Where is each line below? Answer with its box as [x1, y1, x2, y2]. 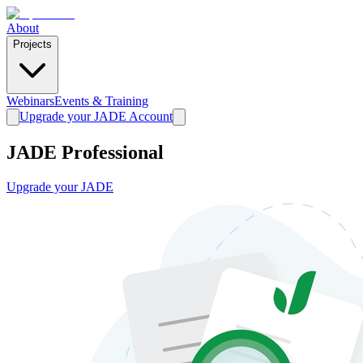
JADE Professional [6, 141, 164, 163]
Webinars [6, 94, 54, 108]
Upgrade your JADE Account [19, 109, 173, 123]
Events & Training [54, 94, 148, 108]
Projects [13, 38, 52, 50]
